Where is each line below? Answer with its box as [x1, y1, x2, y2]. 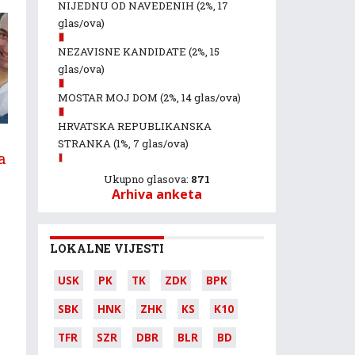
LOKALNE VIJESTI [50, 241, 164, 256]
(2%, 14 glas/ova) [160, 90, 241, 105]
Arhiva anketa [112, 185, 202, 203]
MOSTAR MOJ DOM [58, 90, 160, 105]
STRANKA [58, 136, 113, 151]
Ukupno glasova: [104, 172, 191, 186]
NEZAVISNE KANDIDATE [58, 44, 189, 59]
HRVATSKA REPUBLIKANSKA [58, 119, 212, 133]
